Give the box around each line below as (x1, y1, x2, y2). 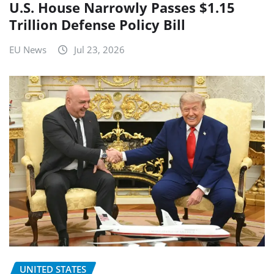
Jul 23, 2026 (74, 43, 125, 56)
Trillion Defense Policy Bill (9, 15, 185, 34)
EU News (9, 43, 46, 56)
